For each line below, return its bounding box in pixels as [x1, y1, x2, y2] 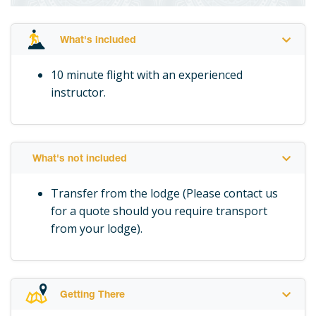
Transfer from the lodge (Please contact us [51, 186, 278, 202]
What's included [60, 36, 137, 47]
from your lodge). [51, 221, 142, 237]
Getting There [60, 291, 126, 301]
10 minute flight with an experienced [51, 67, 243, 83]
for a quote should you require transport [51, 203, 267, 219]
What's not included [32, 154, 127, 165]
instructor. [51, 85, 106, 101]
